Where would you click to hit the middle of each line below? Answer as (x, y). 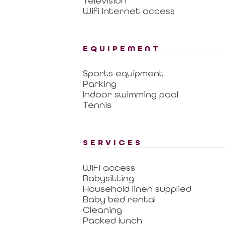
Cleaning (102, 209)
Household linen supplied (137, 188)
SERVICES (113, 143)
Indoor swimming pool (130, 94)
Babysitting (108, 178)
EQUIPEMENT (122, 48)
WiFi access (109, 167)
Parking (99, 84)
